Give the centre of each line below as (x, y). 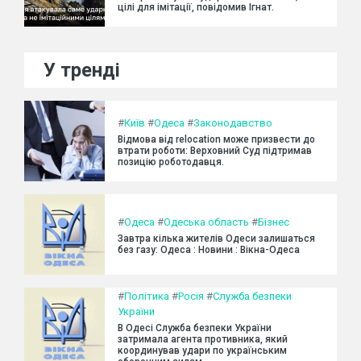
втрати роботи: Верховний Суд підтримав (215, 150)
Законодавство (233, 122)
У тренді (82, 71)
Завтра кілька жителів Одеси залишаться (216, 238)
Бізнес (274, 222)
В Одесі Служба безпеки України (195, 328)
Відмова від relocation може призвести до (216, 139)
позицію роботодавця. (171, 162)
